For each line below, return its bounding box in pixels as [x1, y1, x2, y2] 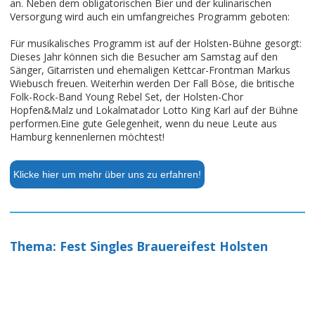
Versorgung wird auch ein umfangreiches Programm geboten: [10, 10, 290, 24]
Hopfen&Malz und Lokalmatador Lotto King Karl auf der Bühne [10, 103, 298, 117]
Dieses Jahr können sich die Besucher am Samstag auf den [10, 50, 278, 64]
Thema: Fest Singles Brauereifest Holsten [10, 238, 268, 255]
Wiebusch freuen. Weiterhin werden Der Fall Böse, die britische [10, 77, 295, 91]
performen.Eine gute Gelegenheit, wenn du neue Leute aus [10, 117, 277, 131]
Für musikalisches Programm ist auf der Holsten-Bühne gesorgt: [10, 37, 302, 51]
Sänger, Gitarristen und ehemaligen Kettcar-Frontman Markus [10, 63, 290, 77]
